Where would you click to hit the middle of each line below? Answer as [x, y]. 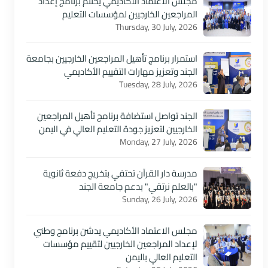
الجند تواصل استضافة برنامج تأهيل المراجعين [117, 116]
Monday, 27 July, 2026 [159, 142]
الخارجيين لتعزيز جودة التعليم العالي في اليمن [118, 129]
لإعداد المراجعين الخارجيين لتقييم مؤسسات [120, 244]
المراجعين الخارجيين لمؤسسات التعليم [130, 14]
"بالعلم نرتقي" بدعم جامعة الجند [138, 186]
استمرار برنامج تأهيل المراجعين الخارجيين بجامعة [112, 58]
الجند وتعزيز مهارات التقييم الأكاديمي [131, 71]
